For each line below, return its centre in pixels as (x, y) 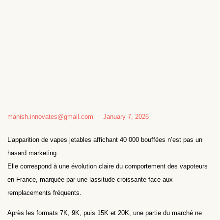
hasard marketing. (33, 153)
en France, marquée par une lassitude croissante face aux (90, 179)
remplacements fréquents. (44, 192)
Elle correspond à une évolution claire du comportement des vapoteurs (108, 166)
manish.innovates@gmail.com (50, 116)
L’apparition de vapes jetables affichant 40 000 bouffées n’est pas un (105, 139)
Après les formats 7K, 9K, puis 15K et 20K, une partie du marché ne (105, 213)
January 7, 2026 (126, 116)
